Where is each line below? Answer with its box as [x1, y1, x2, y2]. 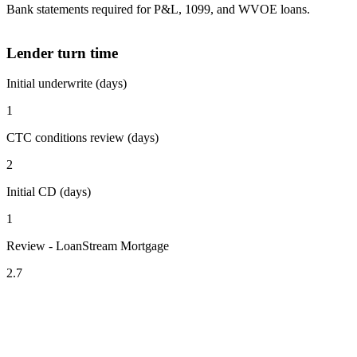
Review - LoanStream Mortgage [6, 239, 169, 253]
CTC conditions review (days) [6, 131, 159, 145]
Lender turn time [6, 44, 118, 61]
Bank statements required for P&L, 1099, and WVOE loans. [6, 2, 310, 16]
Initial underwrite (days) [6, 76, 127, 91]
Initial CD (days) [6, 185, 91, 199]
